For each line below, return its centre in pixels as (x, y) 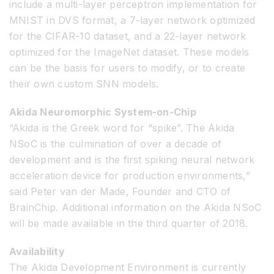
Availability (37, 251)
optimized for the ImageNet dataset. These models (129, 52)
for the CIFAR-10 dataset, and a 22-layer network (128, 36)
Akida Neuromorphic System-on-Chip (103, 112)
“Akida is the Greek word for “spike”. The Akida (122, 128)
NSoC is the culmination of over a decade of (116, 143)
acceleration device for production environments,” (130, 175)
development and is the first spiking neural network (132, 159)
